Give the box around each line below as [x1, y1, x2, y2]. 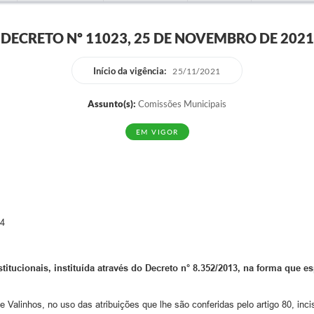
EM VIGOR [135, 128, 179, 136]
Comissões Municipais [136, 98, 226, 109]
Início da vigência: [93, 64, 167, 76]
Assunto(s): [88, 98, 136, 109]
